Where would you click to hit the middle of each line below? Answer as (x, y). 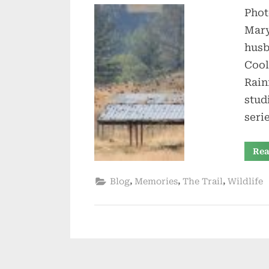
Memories (156, 182)
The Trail (203, 182)
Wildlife (245, 182)
